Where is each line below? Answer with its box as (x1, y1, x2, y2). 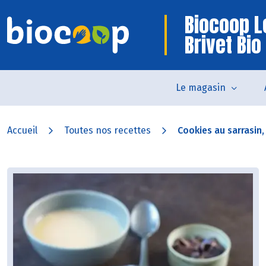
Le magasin (176, 82, 226, 93)
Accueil (7, 125, 37, 136)
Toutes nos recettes (64, 125, 151, 136)
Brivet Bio (185, 30, 261, 60)
